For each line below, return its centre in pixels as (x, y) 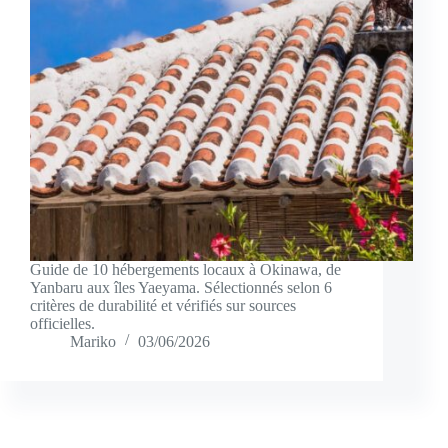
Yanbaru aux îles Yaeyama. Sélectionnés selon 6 (181, 287)
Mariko (93, 341)
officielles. (62, 323)
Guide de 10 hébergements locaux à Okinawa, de (185, 269)
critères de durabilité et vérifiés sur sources (163, 305)
